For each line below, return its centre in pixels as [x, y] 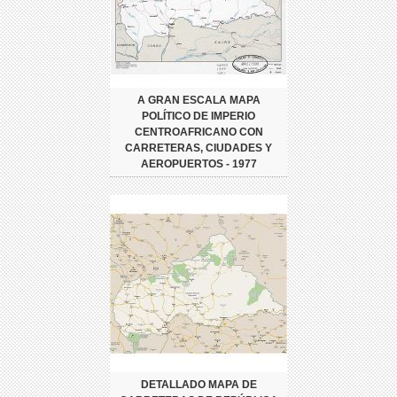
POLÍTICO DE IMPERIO [198, 116]
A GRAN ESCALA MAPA [198, 100]
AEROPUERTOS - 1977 [198, 163]
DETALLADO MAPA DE [198, 384]
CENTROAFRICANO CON [198, 132]
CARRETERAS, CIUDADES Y [198, 148]
